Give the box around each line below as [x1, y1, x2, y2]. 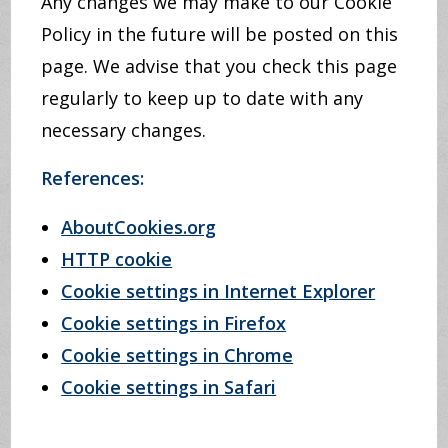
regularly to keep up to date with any [41, 86, 364, 110]
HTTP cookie [61, 247, 173, 271]
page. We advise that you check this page [41, 54, 398, 78]
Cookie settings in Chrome [61, 343, 294, 367]
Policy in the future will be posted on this [41, 22, 399, 46]
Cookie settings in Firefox [61, 311, 287, 335]
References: [41, 166, 145, 190]
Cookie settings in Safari [61, 375, 277, 399]
